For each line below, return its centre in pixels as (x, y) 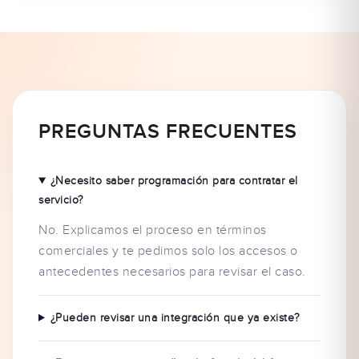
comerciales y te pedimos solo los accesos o (168, 251)
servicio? (61, 200)
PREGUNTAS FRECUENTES (168, 132)
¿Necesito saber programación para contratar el (174, 181)
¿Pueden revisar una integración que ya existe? (175, 318)
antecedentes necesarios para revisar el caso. (172, 272)
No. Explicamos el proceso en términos (153, 230)
